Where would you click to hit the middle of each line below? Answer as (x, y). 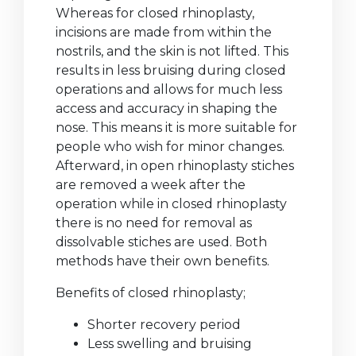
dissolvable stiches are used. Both (161, 242)
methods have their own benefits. (163, 261)
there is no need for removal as (154, 223)
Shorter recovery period (164, 325)
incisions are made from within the (164, 33)
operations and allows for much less (169, 90)
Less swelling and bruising (170, 344)
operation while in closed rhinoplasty (171, 204)
